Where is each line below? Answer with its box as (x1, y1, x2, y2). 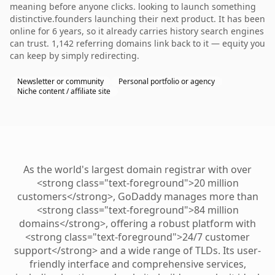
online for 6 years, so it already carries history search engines (10, 25, 264, 37)
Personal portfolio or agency (118, 76, 215, 87)
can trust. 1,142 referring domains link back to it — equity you (10, 37, 265, 49)
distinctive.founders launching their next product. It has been (10, 13, 265, 25)
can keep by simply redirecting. (10, 50, 139, 61)
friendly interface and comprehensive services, (29, 257, 246, 271)
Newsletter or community (17, 76, 104, 87)
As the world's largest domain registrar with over (23, 163, 252, 176)
